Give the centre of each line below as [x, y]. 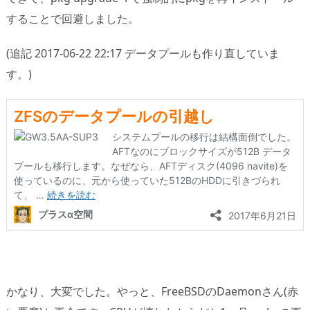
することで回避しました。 [73, 18]
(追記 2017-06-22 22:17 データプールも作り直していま [143, 54]
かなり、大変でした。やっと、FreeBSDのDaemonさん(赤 [152, 291]
